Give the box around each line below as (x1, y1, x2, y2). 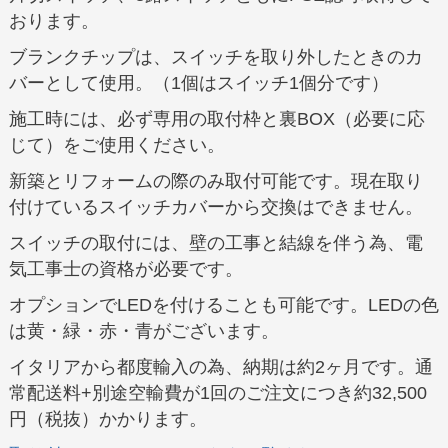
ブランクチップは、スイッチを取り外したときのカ (8, 47, 423, 68)
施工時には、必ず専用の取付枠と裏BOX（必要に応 (8, 109, 425, 130)
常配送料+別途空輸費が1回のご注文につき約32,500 (8, 383, 427, 404)
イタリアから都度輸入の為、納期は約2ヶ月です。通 (8, 357, 433, 378)
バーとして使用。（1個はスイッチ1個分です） (8, 73, 389, 94)
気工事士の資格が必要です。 (8, 259, 243, 280)
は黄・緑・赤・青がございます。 (8, 321, 279, 342)
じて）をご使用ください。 (8, 135, 225, 156)
